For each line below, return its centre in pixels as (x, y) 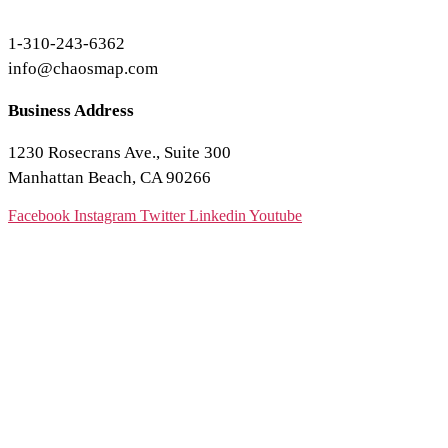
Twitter (162, 216)
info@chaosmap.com (83, 69)
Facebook (39, 216)
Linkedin (217, 216)
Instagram (105, 216)
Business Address (71, 111)
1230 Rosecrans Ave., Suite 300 (119, 153)
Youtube (275, 216)
